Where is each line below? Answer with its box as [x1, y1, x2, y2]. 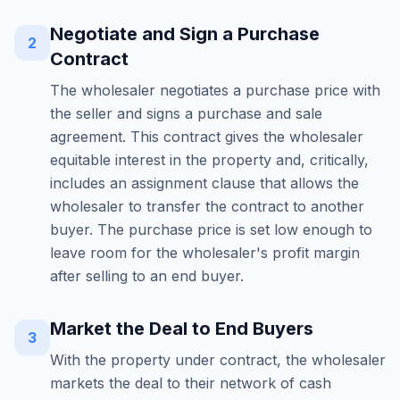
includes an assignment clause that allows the [50, 174, 359, 192]
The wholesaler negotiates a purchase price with [50, 81, 380, 99]
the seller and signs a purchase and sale [50, 104, 322, 122]
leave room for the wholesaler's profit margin [50, 244, 360, 262]
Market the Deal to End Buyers [50, 318, 313, 339]
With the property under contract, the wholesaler [50, 351, 386, 369]
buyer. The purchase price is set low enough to [50, 221, 372, 238]
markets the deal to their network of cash [50, 374, 331, 392]
